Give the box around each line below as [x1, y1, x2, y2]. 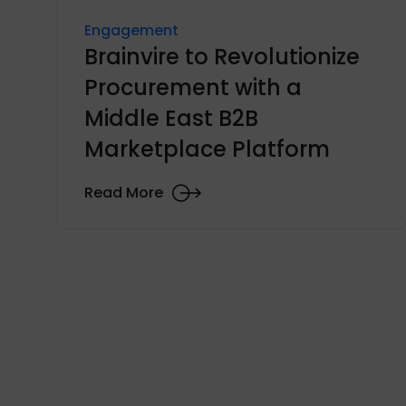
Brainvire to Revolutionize [84, 41, 360, 72]
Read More [84, 182, 163, 204]
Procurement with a [84, 72, 302, 102]
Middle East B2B [84, 102, 258, 133]
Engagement [84, 19, 179, 41]
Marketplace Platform [84, 133, 330, 164]
